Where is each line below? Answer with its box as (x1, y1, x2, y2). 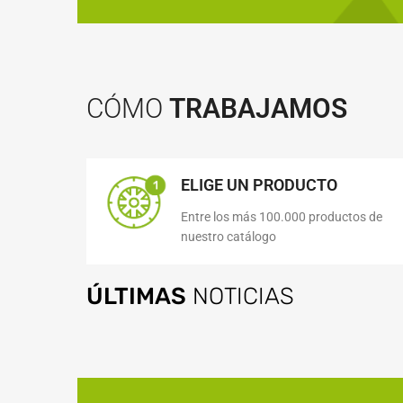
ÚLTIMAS (86, 282, 186, 309)
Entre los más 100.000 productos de (180, 209, 382, 224)
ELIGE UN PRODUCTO (180, 175, 337, 194)
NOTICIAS (186, 282, 294, 309)
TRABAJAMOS (169, 92, 347, 124)
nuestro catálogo (180, 228, 276, 244)
